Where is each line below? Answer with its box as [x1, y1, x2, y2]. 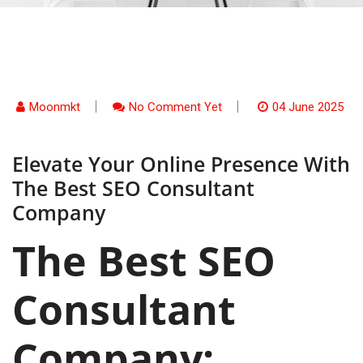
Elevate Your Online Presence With [12, 150, 350, 177]
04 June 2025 [272, 100, 344, 114]
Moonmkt [29, 100, 80, 114]
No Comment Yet [129, 100, 222, 114]
